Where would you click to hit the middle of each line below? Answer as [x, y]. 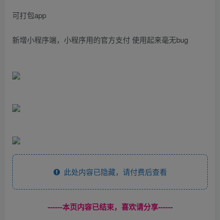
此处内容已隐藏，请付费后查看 [113, 171]
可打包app [29, 15]
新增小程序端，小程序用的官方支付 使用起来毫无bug [100, 39]
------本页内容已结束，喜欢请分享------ [110, 206]
